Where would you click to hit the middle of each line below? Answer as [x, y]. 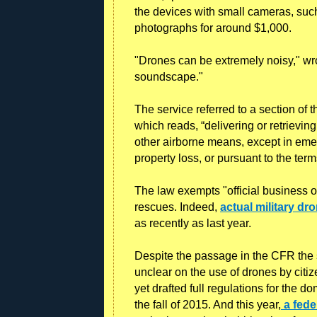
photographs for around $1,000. [213, 28]
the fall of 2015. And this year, [208, 304]
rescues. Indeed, [177, 207]
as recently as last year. [193, 223]
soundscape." [169, 76]
